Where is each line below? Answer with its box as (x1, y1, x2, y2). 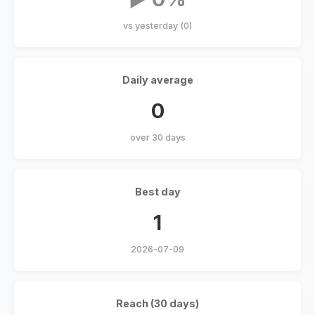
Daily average (122, 74, 193, 86)
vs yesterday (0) (123, 20, 192, 32)
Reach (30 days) (116, 297, 199, 310)
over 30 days (129, 132, 186, 143)
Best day (134, 186, 181, 198)
